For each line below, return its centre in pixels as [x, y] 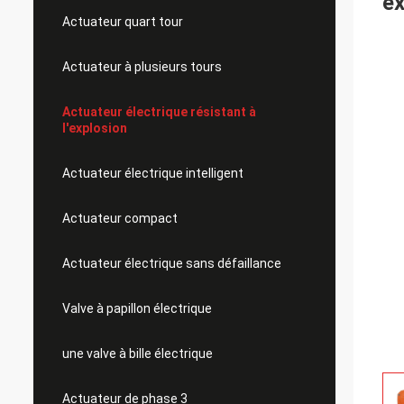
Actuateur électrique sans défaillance [172, 263]
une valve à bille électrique [138, 353]
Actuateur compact [120, 218]
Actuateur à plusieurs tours [142, 67]
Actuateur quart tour [123, 22]
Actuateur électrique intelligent [153, 173]
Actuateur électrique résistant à [159, 112]
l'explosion [95, 128]
